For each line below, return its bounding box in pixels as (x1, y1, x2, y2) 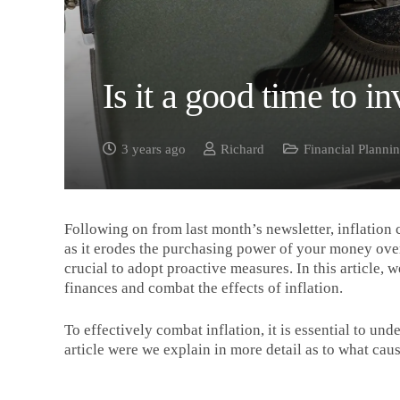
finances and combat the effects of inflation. (64, 279, 343, 296)
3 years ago (121, 140, 186, 156)
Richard (221, 140, 265, 156)
